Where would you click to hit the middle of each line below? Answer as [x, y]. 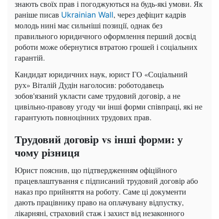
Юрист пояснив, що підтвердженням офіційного [96, 170]
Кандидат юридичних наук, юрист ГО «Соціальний [101, 74]
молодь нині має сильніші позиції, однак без [88, 25]
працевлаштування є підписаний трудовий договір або [106, 181]
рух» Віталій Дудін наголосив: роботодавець [89, 85]
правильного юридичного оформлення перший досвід [105, 36]
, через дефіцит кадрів [150, 15]
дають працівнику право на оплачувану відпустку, [99, 202]
